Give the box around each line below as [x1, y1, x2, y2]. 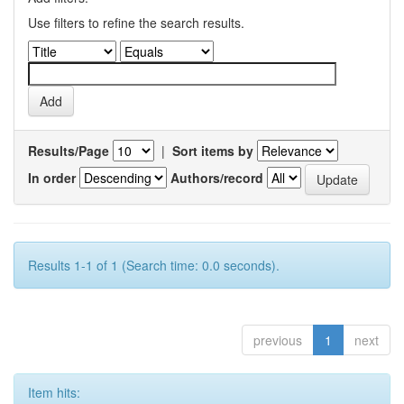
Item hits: [28, 382, 80, 401]
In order [28, 168, 76, 187]
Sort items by [172, 141, 253, 160]
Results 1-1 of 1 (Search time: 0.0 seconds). [28, 255, 280, 274]
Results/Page [28, 141, 109, 160]
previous [253, 330, 302, 349]
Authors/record [170, 168, 263, 187]
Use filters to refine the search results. [28, 13, 244, 32]
